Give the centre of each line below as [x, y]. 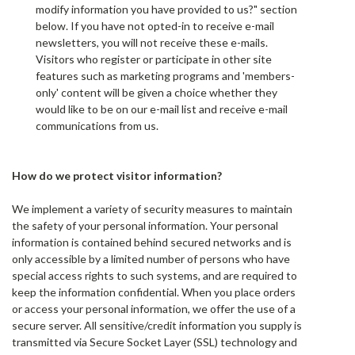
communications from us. [97, 126]
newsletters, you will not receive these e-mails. [152, 42]
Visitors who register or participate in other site [154, 59]
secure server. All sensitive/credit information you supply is [157, 325]
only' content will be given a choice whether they [157, 92]
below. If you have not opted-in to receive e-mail [155, 26]
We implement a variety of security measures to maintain [152, 209]
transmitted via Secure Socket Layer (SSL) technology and [155, 342]
